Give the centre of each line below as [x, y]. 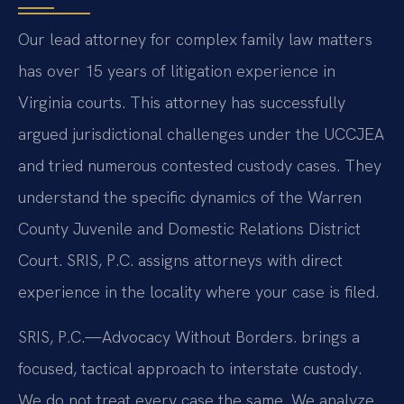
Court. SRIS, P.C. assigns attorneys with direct [180, 261]
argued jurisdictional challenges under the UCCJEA [201, 134]
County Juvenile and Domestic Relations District [189, 229]
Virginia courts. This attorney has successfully [182, 103]
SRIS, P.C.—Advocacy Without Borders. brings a [189, 336]
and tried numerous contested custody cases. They [200, 166]
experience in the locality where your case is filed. [198, 292]
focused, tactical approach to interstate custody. [190, 368]
